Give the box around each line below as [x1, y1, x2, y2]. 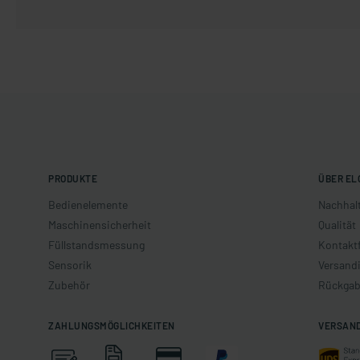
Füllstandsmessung [48, 238, 145, 252]
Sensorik [48, 258, 92, 272]
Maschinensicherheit [48, 218, 152, 231]
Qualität [318, 218, 357, 231]
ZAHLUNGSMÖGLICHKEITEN [48, 320, 175, 331]
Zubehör [48, 278, 91, 292]
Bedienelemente [48, 198, 129, 211]
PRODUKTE [48, 173, 98, 184]
